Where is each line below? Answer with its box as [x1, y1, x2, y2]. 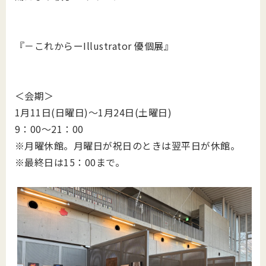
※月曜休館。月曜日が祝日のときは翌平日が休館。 [15, 138, 240, 153]
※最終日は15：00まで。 [15, 155, 125, 169]
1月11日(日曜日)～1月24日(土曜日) [15, 105, 172, 119]
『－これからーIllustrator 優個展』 [15, 39, 174, 53]
